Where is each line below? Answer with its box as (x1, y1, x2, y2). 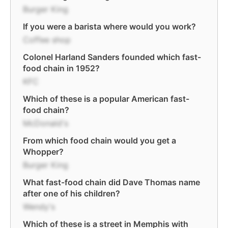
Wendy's (23, 202, 55, 212)
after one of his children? (23, 188, 120, 198)
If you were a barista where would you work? (23, 21, 196, 32)
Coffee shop (23, 35, 71, 45)
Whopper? (23, 147, 64, 157)
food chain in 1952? (23, 63, 100, 73)
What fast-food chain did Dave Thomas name (23, 177, 200, 187)
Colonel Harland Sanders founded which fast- (23, 52, 201, 62)
